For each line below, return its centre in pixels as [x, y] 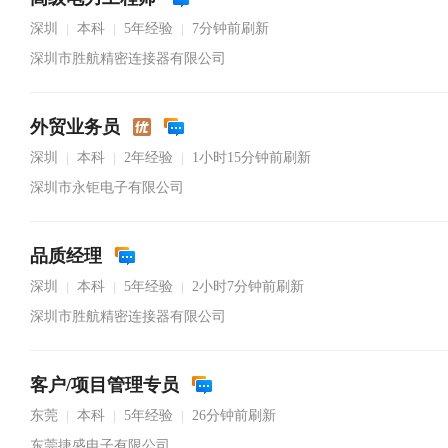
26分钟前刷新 [234, 415]
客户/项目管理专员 [104, 385]
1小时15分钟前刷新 [251, 157]
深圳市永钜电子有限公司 [107, 187]
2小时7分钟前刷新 [248, 286]
